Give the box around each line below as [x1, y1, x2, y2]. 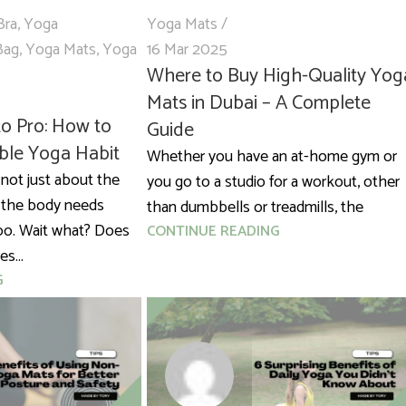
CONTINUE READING [146, 219, 280, 245]
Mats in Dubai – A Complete [146, 87, 371, 121]
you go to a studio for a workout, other [146, 169, 400, 197]
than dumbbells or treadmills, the [146, 194, 363, 222]
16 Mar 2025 [146, 36, 227, 64]
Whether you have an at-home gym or [146, 143, 397, 171]
